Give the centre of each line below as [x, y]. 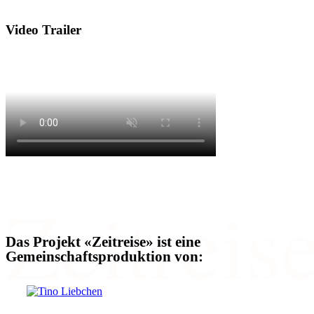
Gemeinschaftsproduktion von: [104, 256]
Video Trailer [43, 30]
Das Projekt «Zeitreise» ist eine [103, 241]
